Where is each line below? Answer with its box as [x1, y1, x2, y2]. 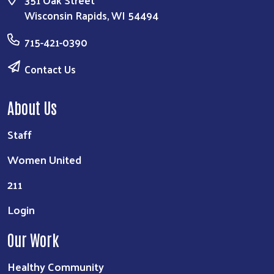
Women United [7, 149, 81, 169]
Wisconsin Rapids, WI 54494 [24, 6, 158, 24]
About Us [7, 97, 57, 117]
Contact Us [24, 59, 76, 78]
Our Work [7, 229, 59, 249]
